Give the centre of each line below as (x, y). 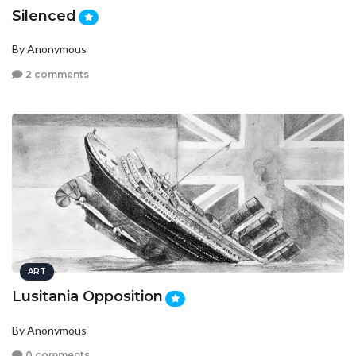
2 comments (56, 74)
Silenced (44, 15)
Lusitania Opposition (87, 297)
